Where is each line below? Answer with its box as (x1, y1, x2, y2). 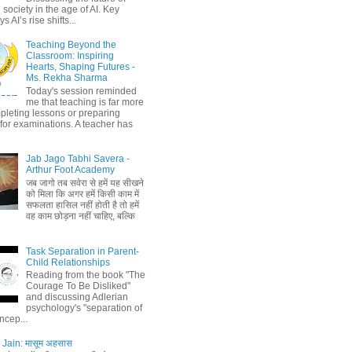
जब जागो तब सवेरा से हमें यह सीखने (25, 177, 144, 189)
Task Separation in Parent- (25, 245, 139, 257)
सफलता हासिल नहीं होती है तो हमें (25, 199, 139, 211)
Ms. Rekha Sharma (25, 72, 108, 84)
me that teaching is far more (25, 96, 144, 108)
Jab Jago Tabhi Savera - (25, 153, 130, 165)
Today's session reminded (25, 85, 137, 97)
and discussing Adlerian (25, 291, 128, 302)
